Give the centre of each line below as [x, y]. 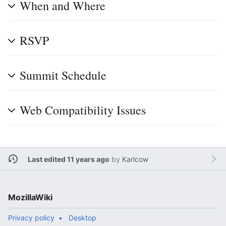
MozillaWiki [30, 197]
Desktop [82, 218]
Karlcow [135, 159]
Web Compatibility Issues [83, 110]
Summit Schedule [63, 75]
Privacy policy [31, 218]
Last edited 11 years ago [68, 159]
